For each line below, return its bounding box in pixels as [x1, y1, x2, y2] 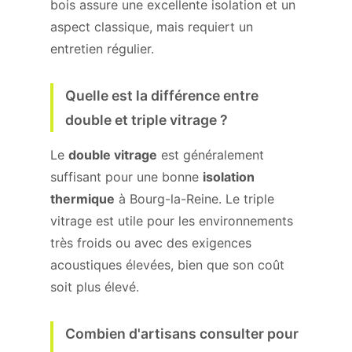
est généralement [157, 147, 264, 163]
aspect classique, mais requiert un [50, 19, 253, 35]
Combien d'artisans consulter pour [65, 325, 299, 342]
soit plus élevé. [50, 279, 139, 295]
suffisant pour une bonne [50, 169, 203, 185]
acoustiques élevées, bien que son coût [50, 257, 284, 273]
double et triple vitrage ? [65, 112, 228, 128]
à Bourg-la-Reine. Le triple [115, 191, 274, 207]
